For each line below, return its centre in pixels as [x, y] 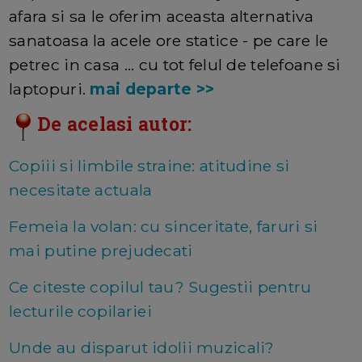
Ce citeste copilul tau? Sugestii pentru [160, 286]
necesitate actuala [81, 189]
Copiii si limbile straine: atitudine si [149, 165]
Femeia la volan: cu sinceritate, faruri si [164, 226]
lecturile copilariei [80, 311]
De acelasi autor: [115, 123]
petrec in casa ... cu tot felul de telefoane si [175, 64]
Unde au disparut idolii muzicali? [142, 347]
